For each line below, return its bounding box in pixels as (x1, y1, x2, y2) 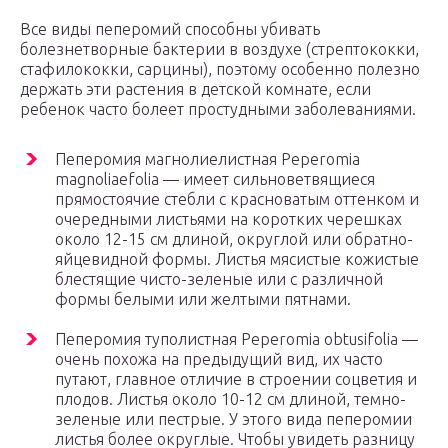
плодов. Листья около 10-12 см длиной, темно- (55, 390, 406, 409)
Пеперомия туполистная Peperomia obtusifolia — (55, 330, 418, 349)
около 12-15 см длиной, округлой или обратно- (55, 230, 413, 249)
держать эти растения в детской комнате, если (20, 80, 371, 99)
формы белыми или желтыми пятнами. (55, 290, 351, 309)
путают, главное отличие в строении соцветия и (55, 370, 417, 389)
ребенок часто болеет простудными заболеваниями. (20, 100, 416, 119)
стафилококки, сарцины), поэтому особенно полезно (20, 60, 420, 79)
